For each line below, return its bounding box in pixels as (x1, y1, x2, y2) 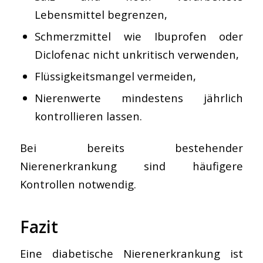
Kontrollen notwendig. (19, 176, 136, 191)
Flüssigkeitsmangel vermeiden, (34, 68, 196, 83)
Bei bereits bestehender (19, 140, 244, 155)
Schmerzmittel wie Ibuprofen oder (34, 28, 244, 43)
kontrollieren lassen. (34, 108, 142, 123)
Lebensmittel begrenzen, (34, 6, 167, 22)
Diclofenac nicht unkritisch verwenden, (34, 46, 239, 62)
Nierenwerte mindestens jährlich (34, 90, 244, 105)
